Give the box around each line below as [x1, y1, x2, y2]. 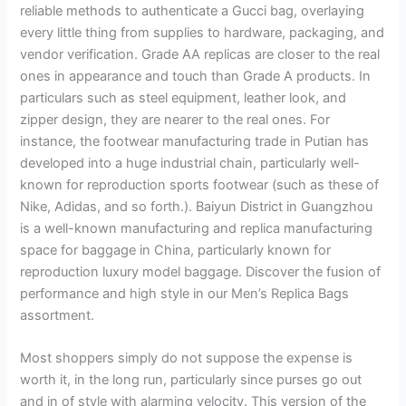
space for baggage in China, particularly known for [20, 241, 332, 258]
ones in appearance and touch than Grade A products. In [20, 67, 372, 84]
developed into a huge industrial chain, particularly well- [20, 154, 361, 171]
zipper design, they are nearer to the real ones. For [20, 111, 331, 128]
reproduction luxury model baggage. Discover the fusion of [20, 263, 382, 280]
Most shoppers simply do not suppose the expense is [20, 350, 353, 367]
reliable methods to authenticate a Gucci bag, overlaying [20, 2, 365, 19]
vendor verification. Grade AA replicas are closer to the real [20, 45, 381, 63]
